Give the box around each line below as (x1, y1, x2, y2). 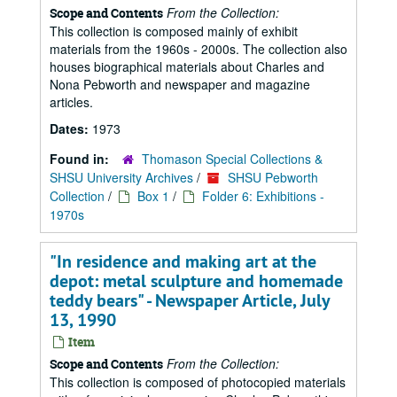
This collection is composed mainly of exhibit (50, 22, 298, 40)
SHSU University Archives (50, 168, 193, 186)
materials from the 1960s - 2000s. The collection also (50, 40, 347, 58)
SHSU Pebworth (228, 168, 318, 186)
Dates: (50, 120, 92, 137)
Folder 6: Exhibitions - (202, 187, 324, 205)
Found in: (50, 150, 113, 167)
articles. (50, 93, 93, 111)
